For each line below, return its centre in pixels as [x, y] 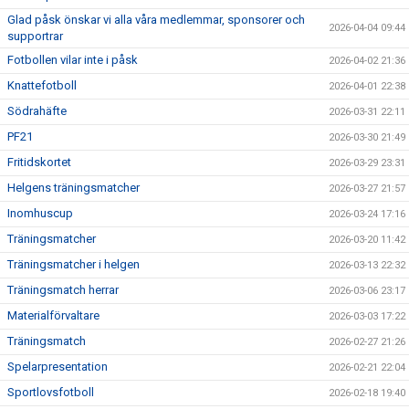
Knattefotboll [42, 85]
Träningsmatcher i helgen [73, 264]
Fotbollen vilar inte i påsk [73, 60]
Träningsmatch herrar [63, 290]
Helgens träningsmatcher [73, 188]
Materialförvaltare [53, 315]
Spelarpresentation [58, 367]
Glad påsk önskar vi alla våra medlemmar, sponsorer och [156, 20]
